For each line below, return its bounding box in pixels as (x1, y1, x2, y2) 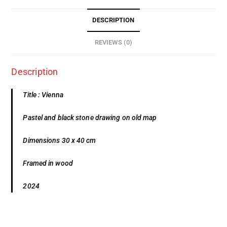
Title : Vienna (23, 90, 63, 99)
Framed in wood (23, 159, 73, 167)
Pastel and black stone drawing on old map (23, 113, 157, 122)
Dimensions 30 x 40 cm (23, 136, 96, 144)
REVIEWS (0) (94, 38, 133, 46)
